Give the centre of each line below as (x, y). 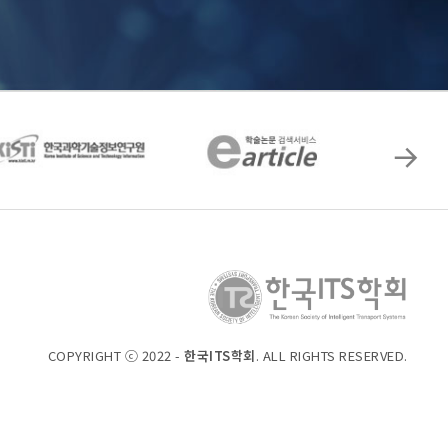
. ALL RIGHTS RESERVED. (331, 355)
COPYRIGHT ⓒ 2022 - (116, 355)
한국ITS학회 (220, 355)
